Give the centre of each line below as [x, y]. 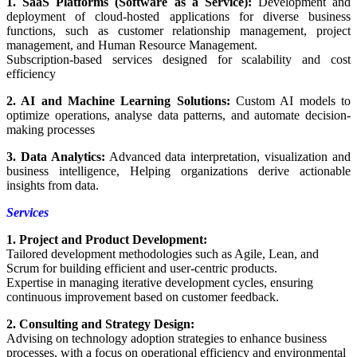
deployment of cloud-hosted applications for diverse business [178, 17]
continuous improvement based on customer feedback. [143, 297]
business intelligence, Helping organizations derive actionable [178, 171]
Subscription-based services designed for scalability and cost [178, 60]
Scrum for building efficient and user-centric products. [142, 269]
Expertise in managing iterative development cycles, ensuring [160, 283]
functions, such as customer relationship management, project [178, 31]
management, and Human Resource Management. [132, 45]
